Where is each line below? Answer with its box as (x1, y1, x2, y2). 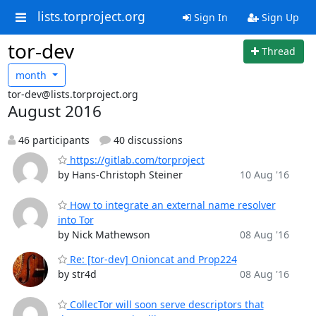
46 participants (15, 133, 90, 147)
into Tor (57, 213, 94, 226)
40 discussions (111, 133, 183, 147)
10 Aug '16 (239, 168, 289, 181)
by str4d (57, 267, 97, 281)
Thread (262, 44, 296, 59)
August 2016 (7, 100, 102, 122)
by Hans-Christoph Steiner (57, 168, 183, 181)
